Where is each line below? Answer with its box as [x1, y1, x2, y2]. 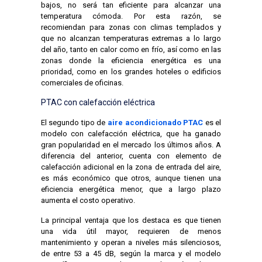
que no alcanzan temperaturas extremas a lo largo [40, 33, 222, 43]
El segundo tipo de [40, 118, 108, 127]
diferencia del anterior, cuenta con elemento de [40, 151, 222, 160]
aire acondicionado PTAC [107, 118, 204, 127]
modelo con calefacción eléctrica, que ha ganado [40, 129, 222, 138]
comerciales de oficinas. [40, 78, 123, 87]
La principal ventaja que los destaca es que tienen [40, 215, 222, 225]
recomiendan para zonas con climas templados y [40, 22, 222, 32]
